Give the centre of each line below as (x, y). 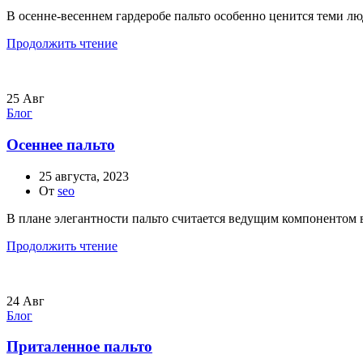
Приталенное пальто (79, 347)
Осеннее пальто (61, 144)
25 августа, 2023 (84, 176)
